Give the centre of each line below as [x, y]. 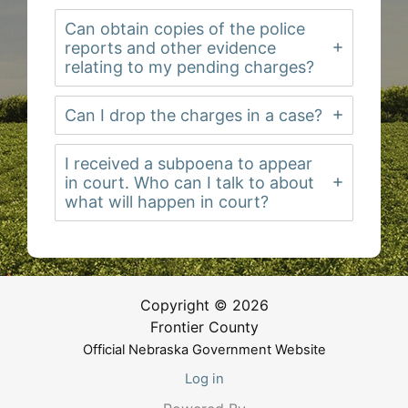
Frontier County [204, 327]
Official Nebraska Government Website [204, 350]
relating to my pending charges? [189, 66]
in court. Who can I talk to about [189, 182]
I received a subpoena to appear [189, 163]
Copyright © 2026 [204, 306]
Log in [204, 379]
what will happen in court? [167, 201]
